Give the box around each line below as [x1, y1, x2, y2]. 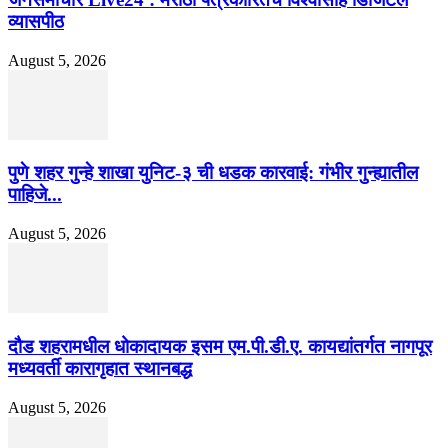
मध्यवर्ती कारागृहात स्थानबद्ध [8, 357, 192, 379]
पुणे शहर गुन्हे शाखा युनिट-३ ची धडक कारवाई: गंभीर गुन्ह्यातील [8, 162, 418, 184]
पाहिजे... [8, 184, 62, 206]
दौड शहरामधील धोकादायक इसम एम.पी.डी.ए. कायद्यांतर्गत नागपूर [8, 335, 432, 357]
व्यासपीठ [8, 11, 64, 33]
